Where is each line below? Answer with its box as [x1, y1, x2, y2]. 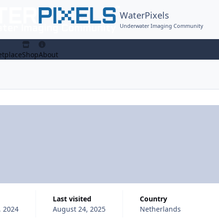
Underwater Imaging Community [120, 22, 204, 29]
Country [144, 194, 167, 203]
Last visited [56, 194, 91, 203]
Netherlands [139, 204, 181, 214]
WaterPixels [120, 9, 170, 22]
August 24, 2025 [52, 204, 106, 214]
